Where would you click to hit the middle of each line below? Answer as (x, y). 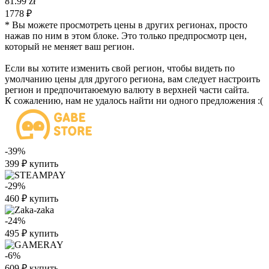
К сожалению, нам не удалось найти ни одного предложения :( (134, 101)
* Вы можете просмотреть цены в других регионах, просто (126, 25)
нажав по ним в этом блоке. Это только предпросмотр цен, (126, 36)
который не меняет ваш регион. (70, 47)
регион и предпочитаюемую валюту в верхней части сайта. (127, 90)
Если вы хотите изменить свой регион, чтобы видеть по (120, 68)
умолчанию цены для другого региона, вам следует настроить (132, 79)
